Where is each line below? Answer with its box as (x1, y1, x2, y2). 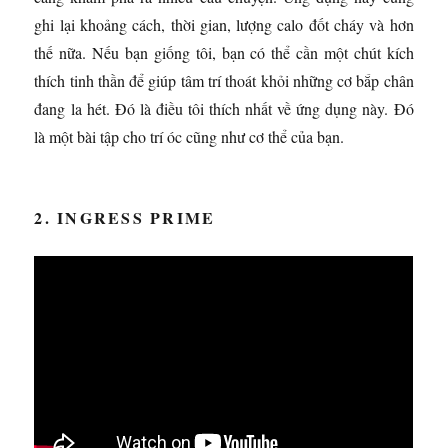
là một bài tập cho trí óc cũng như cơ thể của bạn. (34, 125, 345, 147)
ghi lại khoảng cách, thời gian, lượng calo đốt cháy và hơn (34, 13, 414, 35)
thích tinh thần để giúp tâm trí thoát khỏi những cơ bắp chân (34, 69, 414, 91)
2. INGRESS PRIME (34, 205, 216, 229)
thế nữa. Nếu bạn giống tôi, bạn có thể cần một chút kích (34, 41, 414, 63)
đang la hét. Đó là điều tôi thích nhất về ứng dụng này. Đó (34, 97, 414, 119)
